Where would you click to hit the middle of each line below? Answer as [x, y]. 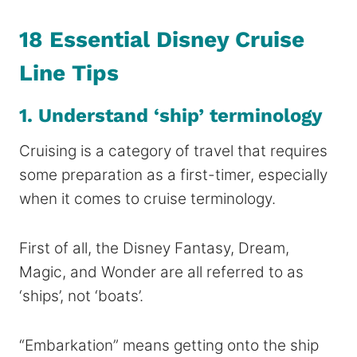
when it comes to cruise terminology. [147, 198]
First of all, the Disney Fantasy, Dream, [154, 248]
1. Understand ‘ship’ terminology [171, 115]
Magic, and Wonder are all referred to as [161, 272]
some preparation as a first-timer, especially [173, 175]
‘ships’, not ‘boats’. [81, 296]
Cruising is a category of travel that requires [173, 151]
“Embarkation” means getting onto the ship [169, 345]
